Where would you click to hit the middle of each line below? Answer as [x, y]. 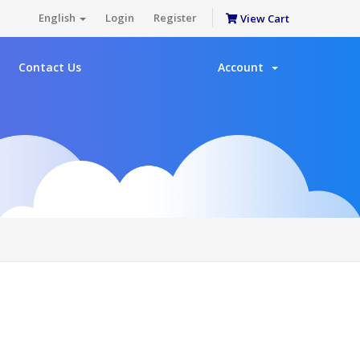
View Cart [264, 19]
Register [175, 18]
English [58, 18]
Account [244, 67]
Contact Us [50, 67]
